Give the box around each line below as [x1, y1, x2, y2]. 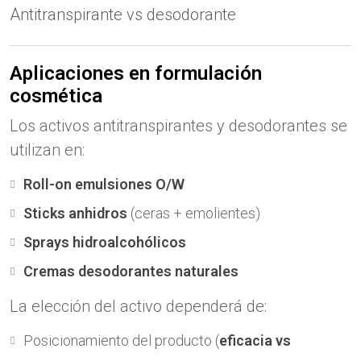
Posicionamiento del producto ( [23, 332, 219, 349]
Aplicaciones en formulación [10, 62, 262, 85]
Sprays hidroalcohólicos [23, 234, 186, 251]
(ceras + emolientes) [127, 205, 260, 222]
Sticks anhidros [23, 205, 127, 222]
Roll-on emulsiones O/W [23, 176, 185, 193]
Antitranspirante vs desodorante [10, 5, 236, 24]
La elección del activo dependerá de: [10, 297, 267, 316]
